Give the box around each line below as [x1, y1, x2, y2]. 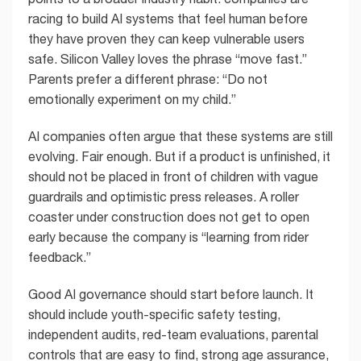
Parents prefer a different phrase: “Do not [28, 72, 268, 87]
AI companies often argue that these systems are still [28, 128, 333, 143]
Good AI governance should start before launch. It [28, 286, 313, 301]
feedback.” [28, 249, 91, 264]
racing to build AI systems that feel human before [28, 11, 308, 27]
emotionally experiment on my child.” [28, 92, 236, 107]
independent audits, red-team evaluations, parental [28, 326, 318, 342]
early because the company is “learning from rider [28, 229, 309, 244]
